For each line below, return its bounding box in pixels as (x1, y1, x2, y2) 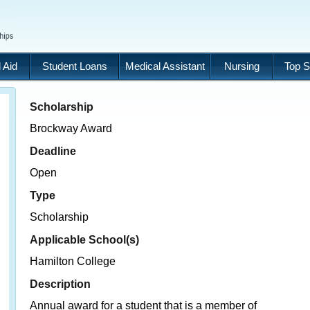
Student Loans (42, 60, 107, 72)
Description (30, 277, 91, 290)
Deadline (30, 145, 76, 157)
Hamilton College (30, 255, 116, 267)
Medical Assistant (125, 60, 205, 72)
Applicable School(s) (30, 233, 139, 246)
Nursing (224, 60, 259, 72)
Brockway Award (30, 122, 112, 134)
